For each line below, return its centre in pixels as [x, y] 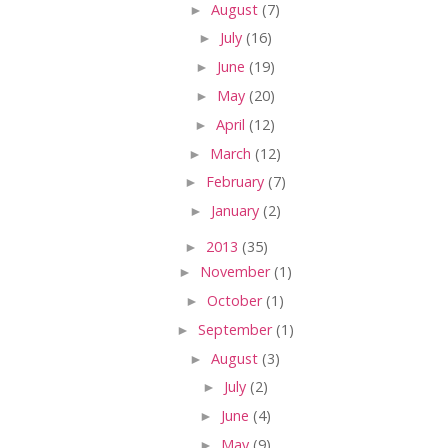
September [236, 329]
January [236, 211]
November [236, 272]
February [236, 182]
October [236, 301]
